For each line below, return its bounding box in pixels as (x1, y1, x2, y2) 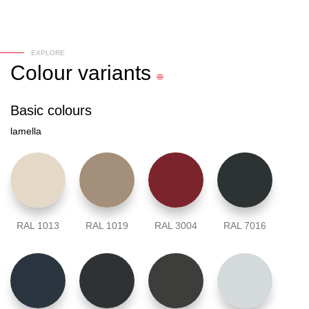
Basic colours (10, 103, 92, 119)
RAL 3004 (154, 220, 197, 232)
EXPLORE (31, 49, 65, 57)
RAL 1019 (86, 220, 128, 232)
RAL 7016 (223, 220, 266, 232)
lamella (10, 126, 41, 137)
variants (78, 61, 151, 85)
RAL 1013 (17, 220, 59, 232)
